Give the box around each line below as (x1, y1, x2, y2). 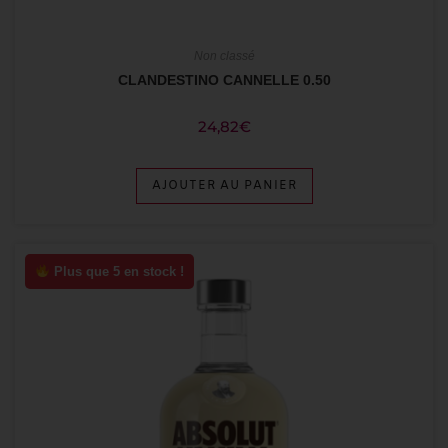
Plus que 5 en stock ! (49, 263, 184, 279)
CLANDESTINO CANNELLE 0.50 (117, 71, 331, 88)
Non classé (193, 48, 255, 63)
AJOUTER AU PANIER (151, 177, 297, 194)
